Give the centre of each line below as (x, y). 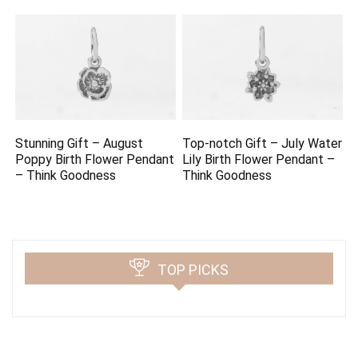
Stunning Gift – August (80, 143)
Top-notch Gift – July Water (263, 143)
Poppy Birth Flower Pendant (95, 159)
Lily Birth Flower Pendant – (259, 159)
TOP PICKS (193, 269)
